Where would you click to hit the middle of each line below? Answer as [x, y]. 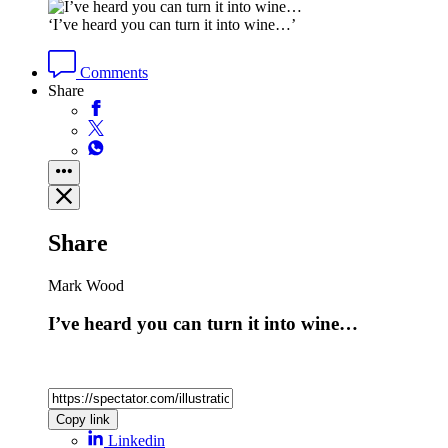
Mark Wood [86, 285]
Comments [112, 72]
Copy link [83, 419]
